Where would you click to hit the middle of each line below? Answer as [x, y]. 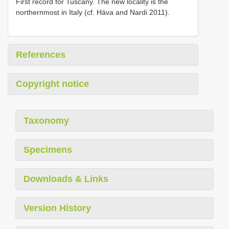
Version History [57, 208]
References [41, 55]
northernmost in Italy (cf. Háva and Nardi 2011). [93, 12]
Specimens [48, 150]
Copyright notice [52, 84]
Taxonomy [46, 121]
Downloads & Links [66, 179]
